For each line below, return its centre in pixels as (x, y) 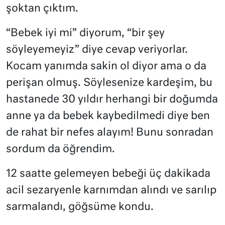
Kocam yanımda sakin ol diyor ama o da (106, 67)
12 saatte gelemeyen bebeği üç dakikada (108, 174)
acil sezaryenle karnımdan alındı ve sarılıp (111, 191)
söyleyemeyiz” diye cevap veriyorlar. (97, 50)
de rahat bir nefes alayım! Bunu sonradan (110, 133)
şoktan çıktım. (42, 9)
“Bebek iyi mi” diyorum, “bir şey (85, 34)
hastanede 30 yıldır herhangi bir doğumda (112, 100)
